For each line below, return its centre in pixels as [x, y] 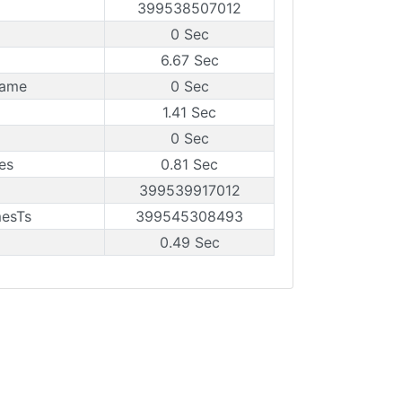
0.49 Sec [189, 242]
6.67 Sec [189, 60]
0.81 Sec [189, 164]
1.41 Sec [189, 112]
